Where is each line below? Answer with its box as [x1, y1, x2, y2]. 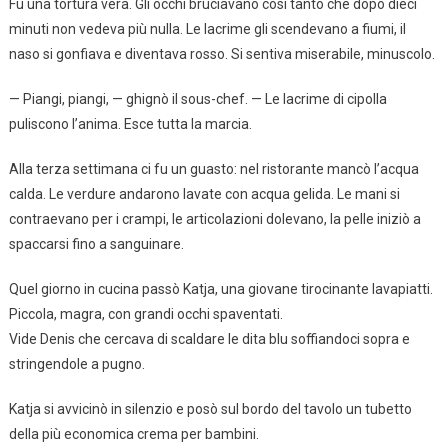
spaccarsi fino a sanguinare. [8, 235, 184, 252]
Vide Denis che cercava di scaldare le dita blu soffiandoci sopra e [8, 330, 410, 347]
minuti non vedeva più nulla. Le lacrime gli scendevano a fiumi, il [8, 20, 406, 37]
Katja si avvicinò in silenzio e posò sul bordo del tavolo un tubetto [8, 400, 412, 417]
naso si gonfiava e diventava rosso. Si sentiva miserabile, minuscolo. [8, 45, 435, 62]
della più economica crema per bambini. [8, 425, 259, 442]
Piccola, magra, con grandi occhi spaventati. [8, 305, 283, 322]
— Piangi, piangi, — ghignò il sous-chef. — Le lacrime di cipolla [8, 90, 387, 107]
